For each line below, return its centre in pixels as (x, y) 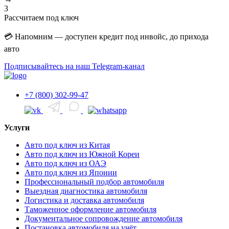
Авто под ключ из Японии (71, 172)
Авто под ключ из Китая (67, 145)
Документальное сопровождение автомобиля (104, 218)
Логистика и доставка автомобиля (84, 200)
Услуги (17, 127)
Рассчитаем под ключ (41, 17)
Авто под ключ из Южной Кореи (82, 154)
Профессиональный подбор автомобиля (94, 181)
